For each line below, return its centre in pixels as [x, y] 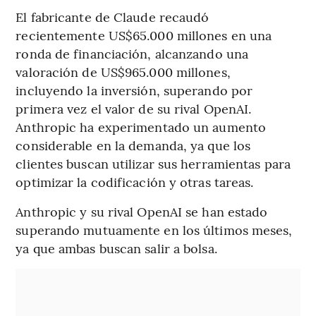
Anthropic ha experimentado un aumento [141, 126]
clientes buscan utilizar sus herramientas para [153, 163]
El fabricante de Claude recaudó [113, 16]
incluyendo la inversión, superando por [134, 90]
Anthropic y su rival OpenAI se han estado [142, 211]
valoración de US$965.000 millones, [123, 71]
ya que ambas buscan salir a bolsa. [116, 248]
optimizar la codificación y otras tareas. [135, 181]
